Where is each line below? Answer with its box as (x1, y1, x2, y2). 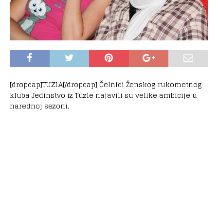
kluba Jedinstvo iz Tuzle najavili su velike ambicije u (10, 89, 197, 101)
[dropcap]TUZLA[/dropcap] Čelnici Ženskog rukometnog (10, 78, 202, 91)
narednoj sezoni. (10, 99, 69, 112)
